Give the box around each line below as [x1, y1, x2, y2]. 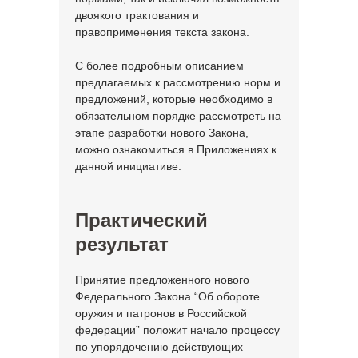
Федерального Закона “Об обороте [75, 290, 260, 303]
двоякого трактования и [75, 9, 199, 22]
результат [75, 233, 169, 255]
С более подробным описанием [75, 59, 244, 72]
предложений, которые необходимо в [75, 93, 272, 105]
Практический [75, 209, 208, 231]
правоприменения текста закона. [75, 26, 249, 38]
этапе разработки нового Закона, [75, 126, 249, 139]
